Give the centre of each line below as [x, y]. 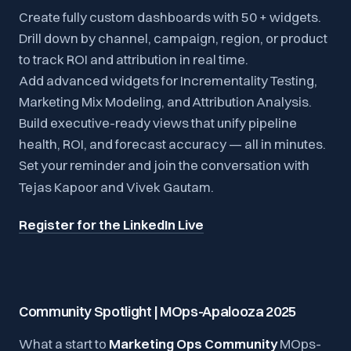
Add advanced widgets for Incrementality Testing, [168, 80]
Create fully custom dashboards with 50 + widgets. [170, 16]
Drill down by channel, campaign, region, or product [173, 38]
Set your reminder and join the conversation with [164, 165]
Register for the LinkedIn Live [111, 224]
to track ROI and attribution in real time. [134, 59]
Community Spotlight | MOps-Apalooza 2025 [158, 311]
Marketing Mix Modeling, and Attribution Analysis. [165, 101]
